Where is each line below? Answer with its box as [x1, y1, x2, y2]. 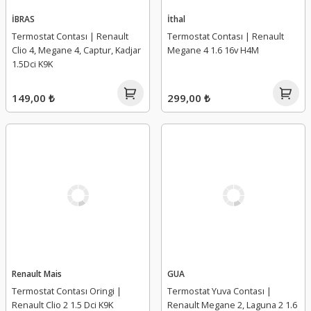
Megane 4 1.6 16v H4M [167, 43, 259, 56]
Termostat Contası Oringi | [12, 284, 121, 297]
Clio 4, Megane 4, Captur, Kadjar [12, 43, 141, 56]
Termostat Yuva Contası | [167, 284, 271, 297]
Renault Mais [12, 267, 62, 279]
